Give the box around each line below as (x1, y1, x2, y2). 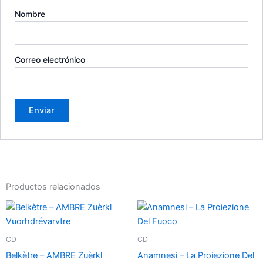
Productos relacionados (6, 181, 100, 193)
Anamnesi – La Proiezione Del (137, 249, 254, 261)
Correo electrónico (15, 55, 86, 65)
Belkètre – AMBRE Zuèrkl (6, 249, 102, 261)
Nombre (15, 8, 46, 19)
